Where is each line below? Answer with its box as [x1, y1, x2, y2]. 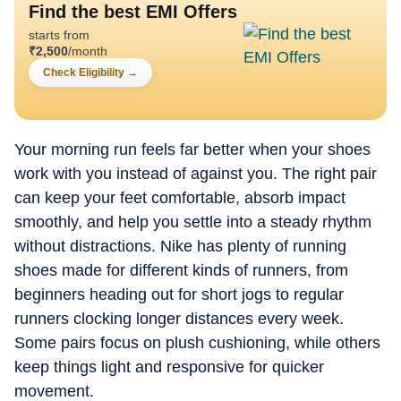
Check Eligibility [43, 66, 124, 79]
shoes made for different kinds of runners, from [14, 261, 348, 279]
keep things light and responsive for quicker [14, 358, 324, 376]
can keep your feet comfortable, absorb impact [14, 189, 346, 207]
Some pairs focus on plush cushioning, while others [14, 334, 380, 352]
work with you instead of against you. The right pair [14, 165, 377, 183]
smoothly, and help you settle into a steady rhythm [14, 213, 371, 231]
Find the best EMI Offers [29, 2, 237, 21]
